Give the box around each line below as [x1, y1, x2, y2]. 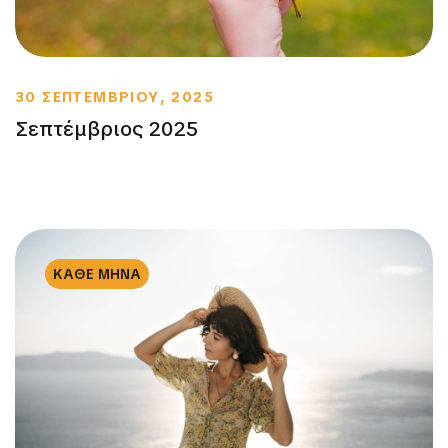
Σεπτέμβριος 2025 [15, 115, 198, 142]
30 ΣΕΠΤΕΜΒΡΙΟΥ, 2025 [15, 87, 214, 106]
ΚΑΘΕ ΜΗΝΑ [53, 264, 141, 283]
